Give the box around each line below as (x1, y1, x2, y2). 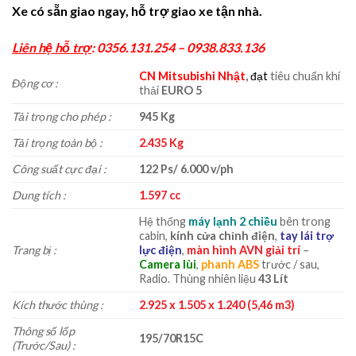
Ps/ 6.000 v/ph (161, 162, 234, 176)
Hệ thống (139, 215, 189, 229)
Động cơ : (12, 76, 58, 91)
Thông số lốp (12, 324, 75, 339)
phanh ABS (201, 257, 260, 272)
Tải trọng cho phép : (12, 110, 111, 124)
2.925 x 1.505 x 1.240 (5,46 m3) (139, 298, 296, 312)
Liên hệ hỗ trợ (12, 40, 91, 56)
